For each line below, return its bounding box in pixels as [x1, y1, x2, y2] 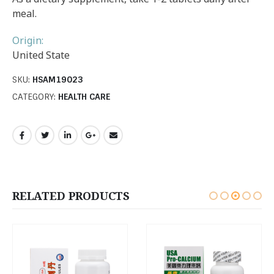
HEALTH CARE [58, 91, 110, 102]
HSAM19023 [32, 74, 83, 86]
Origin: [12, 33, 43, 47]
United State [12, 48, 70, 62]
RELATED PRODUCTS [12, 188, 130, 204]
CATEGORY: [12, 91, 58, 102]
